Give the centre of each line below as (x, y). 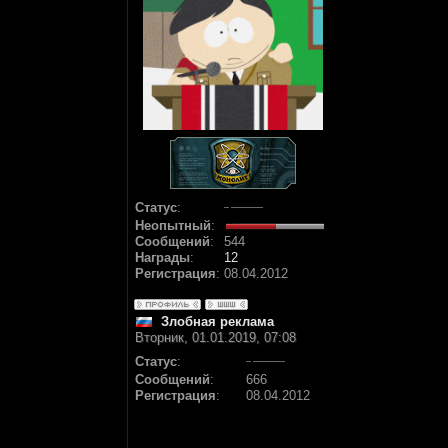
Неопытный (173, 225)
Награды (162, 257)
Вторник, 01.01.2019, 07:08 (215, 337)
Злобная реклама (217, 321)
